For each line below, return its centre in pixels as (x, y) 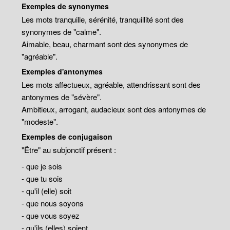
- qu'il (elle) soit (47, 191)
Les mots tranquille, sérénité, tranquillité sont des (103, 19)
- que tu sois (42, 178)
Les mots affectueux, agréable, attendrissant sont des (111, 84)
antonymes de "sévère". (62, 97)
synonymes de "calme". (62, 32)
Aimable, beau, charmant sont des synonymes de (105, 44)
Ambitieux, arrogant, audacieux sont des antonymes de (114, 109)
